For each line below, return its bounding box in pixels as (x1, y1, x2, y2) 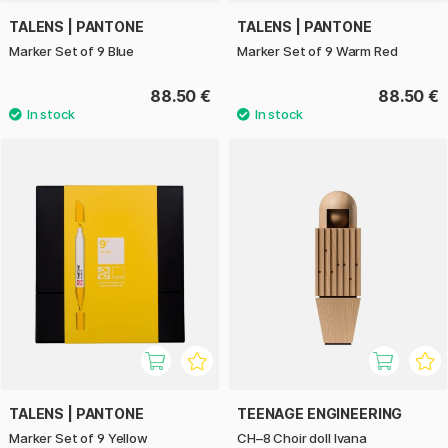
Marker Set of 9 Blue (9, 43, 135, 60)
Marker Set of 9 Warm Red (237, 43, 398, 60)
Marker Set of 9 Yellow (9, 429, 148, 446)
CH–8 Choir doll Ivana (237, 429, 367, 446)
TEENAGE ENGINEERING (237, 404, 403, 422)
